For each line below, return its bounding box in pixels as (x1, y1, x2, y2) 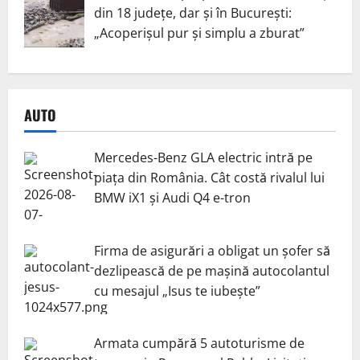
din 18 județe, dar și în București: (94, 3, 292, 22)
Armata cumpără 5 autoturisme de (94, 334, 305, 353)
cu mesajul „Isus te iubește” (94, 281, 260, 300)
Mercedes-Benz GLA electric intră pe (94, 148, 313, 166)
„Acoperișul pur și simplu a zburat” (94, 23, 305, 42)
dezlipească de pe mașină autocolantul (94, 261, 329, 280)
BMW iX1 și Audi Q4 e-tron (94, 188, 251, 207)
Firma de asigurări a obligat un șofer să (94, 241, 330, 260)
